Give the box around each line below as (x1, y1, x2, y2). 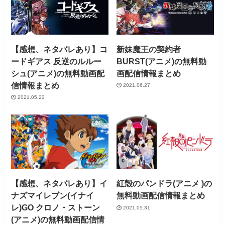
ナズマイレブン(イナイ (11, 191, 94, 200)
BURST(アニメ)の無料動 (117, 56, 207, 66)
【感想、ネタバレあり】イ (11, 179, 108, 188)
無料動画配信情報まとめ (117, 191, 205, 200)
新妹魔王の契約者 (117, 44, 181, 54)
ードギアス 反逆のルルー (11, 56, 102, 66)
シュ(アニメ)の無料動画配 (11, 68, 105, 78)
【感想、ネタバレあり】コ (11, 44, 108, 54)
